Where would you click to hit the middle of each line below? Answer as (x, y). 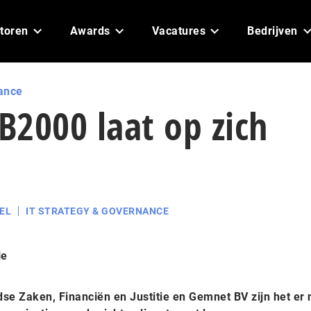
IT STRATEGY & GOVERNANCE (97, 211)
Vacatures (178, 31)
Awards (90, 31)
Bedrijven (272, 31)
